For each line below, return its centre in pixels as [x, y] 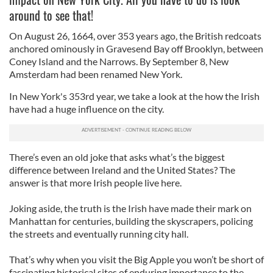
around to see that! [51, 15]
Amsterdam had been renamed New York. [96, 74]
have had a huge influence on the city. [87, 109]
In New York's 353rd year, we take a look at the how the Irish [134, 96]
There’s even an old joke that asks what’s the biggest [117, 157]
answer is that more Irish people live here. [95, 183]
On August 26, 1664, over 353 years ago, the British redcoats [135, 36]
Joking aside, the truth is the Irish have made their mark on [130, 208]
